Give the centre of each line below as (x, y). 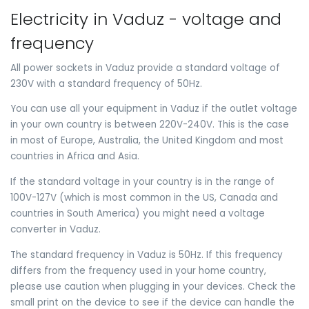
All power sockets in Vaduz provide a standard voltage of (145, 68)
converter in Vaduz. (56, 229)
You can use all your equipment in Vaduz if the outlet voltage (154, 109)
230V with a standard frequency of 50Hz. (106, 83)
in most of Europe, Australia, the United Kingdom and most (147, 141)
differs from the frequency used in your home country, (138, 270)
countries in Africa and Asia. (75, 157)
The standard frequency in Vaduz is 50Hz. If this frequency (147, 255)
